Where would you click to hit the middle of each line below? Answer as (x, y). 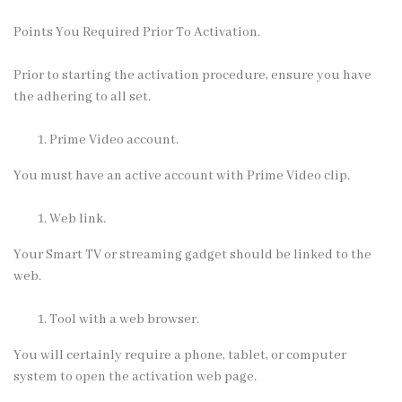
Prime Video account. (114, 140)
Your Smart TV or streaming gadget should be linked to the (192, 254)
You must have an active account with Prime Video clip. (182, 175)
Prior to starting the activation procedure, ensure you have (192, 75)
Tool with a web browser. (124, 319)
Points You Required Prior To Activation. (137, 32)
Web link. (78, 218)
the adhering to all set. (82, 96)
